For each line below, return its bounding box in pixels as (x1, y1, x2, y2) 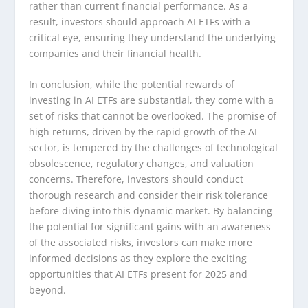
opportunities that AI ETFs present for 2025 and (29, 267, 248, 281)
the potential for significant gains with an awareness (29, 220, 272, 234)
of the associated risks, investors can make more (29, 236, 253, 250)
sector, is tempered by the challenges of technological (29, 141, 278, 155)
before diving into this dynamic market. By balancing (29, 204, 273, 218)
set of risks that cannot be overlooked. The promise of (29, 109, 277, 123)
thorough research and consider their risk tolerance (29, 188, 269, 202)
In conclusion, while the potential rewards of (29, 78, 235, 91)
